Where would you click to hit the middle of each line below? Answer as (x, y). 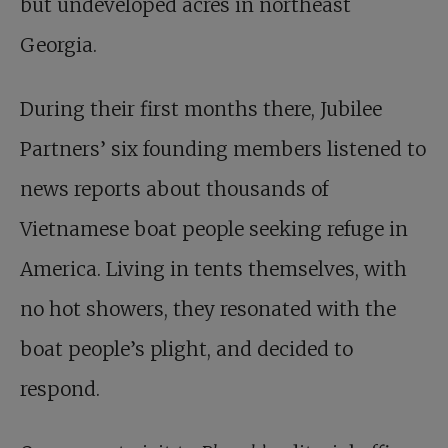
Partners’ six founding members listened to (223, 149)
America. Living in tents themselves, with (213, 269)
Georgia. (58, 45)
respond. (60, 389)
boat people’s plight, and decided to (186, 349)
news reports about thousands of (174, 189)
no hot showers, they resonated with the (208, 309)
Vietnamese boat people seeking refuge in (214, 229)
